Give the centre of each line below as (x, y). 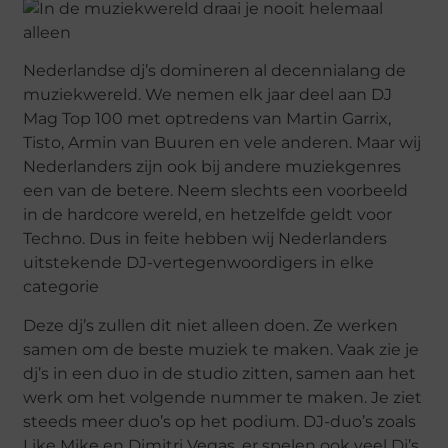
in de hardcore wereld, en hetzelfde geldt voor (208, 215)
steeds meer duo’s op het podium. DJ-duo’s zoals (220, 421)
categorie (61, 287)
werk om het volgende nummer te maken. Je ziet (223, 397)
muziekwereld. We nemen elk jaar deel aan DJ (208, 95)
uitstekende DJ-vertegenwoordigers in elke (199, 263)
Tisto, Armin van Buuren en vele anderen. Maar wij (222, 143)
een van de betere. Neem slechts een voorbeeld (216, 191)
